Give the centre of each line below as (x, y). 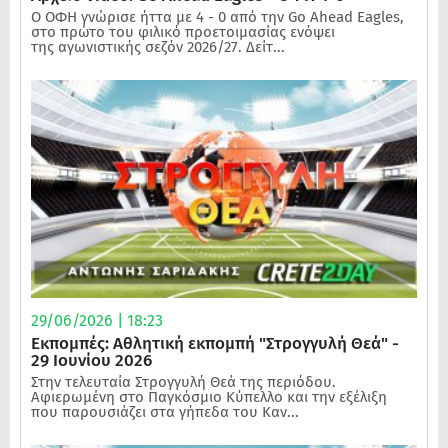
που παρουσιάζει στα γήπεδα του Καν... (165, 411)
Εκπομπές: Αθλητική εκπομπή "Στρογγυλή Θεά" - (215, 343)
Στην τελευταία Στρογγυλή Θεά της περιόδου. (183, 381)
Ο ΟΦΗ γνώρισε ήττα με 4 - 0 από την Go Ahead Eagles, (217, 17)
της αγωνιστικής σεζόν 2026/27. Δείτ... (158, 47)
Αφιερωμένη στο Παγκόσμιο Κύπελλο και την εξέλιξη (209, 396)
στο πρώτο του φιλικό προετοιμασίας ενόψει (183, 32)
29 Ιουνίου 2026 (91, 360)
